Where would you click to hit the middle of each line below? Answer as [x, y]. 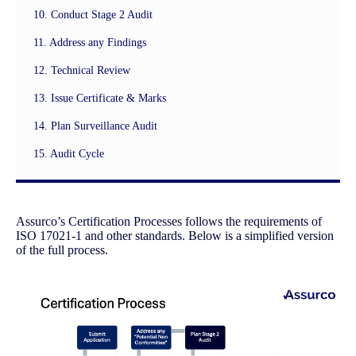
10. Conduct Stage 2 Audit [93, 14]
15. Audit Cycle [69, 153]
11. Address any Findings [90, 42]
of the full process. [62, 250]
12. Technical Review [82, 70]
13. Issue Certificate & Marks [100, 98]
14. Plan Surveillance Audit [95, 126]
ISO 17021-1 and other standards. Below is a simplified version [175, 235]
